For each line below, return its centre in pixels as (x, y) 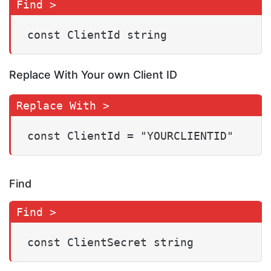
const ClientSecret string (110, 243)
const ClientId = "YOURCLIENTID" (130, 136)
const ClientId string (97, 35)
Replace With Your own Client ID (93, 75)
